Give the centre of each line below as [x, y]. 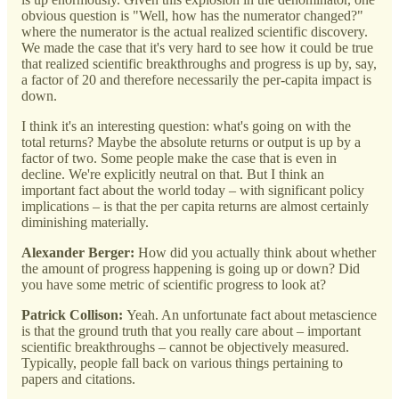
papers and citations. [78, 379]
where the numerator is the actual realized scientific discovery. [195, 31]
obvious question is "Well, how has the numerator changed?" [192, 15]
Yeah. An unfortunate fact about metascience [252, 314]
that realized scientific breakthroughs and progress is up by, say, [199, 63]
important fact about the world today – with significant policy [193, 190]
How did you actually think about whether [257, 252]
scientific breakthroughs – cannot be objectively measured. [185, 346]
